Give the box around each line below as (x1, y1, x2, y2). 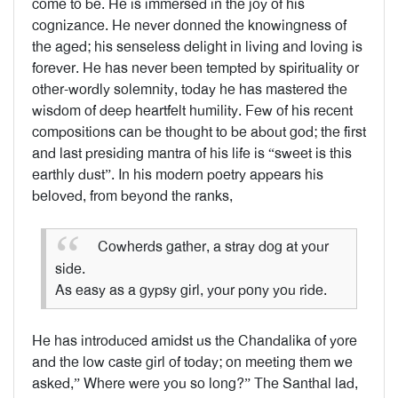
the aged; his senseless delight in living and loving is (32, 37, 362, 56)
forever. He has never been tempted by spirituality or (32, 59, 359, 77)
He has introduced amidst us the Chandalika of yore (32, 330, 357, 350)
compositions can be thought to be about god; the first (32, 123, 366, 141)
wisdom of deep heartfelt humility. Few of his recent (32, 101, 353, 120)
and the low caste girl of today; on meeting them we (32, 352, 353, 371)
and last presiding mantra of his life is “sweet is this (32, 144, 352, 163)
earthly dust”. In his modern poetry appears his (32, 165, 323, 184)
